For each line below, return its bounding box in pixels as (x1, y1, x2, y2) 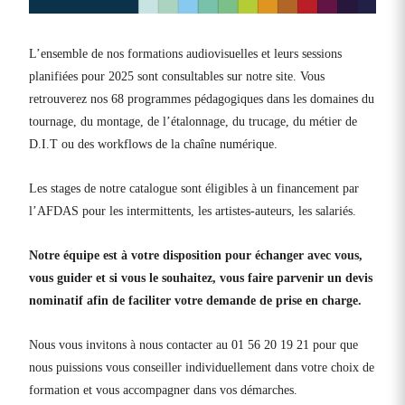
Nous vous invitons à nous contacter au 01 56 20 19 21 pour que (29, 338, 358, 353)
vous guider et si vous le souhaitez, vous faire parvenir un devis (29, 271, 372, 286)
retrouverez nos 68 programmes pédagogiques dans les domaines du (29, 92, 374, 107)
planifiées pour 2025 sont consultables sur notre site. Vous (29, 70, 325, 84)
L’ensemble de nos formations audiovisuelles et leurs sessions (29, 47, 342, 61)
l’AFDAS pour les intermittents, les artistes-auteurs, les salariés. (29, 204, 356, 219)
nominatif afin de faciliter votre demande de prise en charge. (29, 294, 362, 308)
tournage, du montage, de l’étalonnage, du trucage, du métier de (29, 115, 357, 129)
